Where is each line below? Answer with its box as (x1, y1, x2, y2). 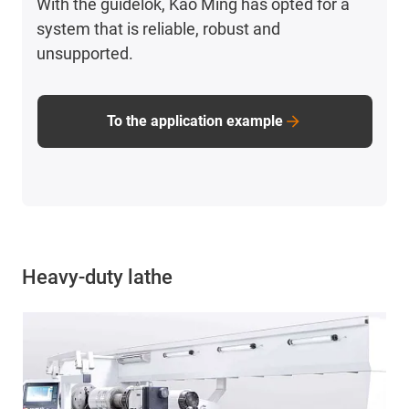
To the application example (107, 111, 284, 130)
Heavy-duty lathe (22, 265, 173, 288)
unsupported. (37, 43, 134, 63)
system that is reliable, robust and (37, 18, 281, 38)
